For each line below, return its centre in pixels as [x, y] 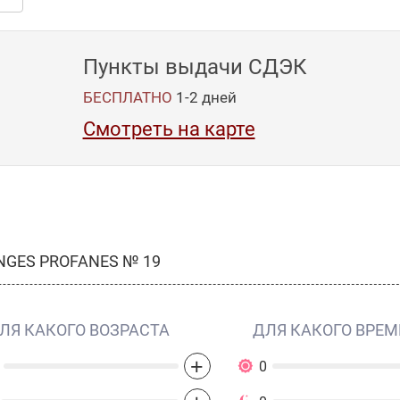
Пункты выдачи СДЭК [194, 67]
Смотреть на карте [169, 129]
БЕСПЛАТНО [127, 98]
